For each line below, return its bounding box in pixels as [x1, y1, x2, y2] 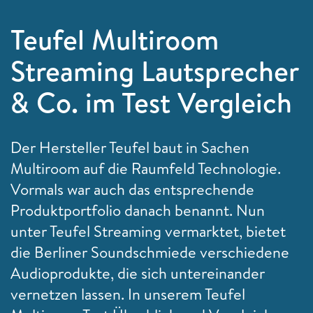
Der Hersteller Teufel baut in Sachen [10, 136, 249, 158]
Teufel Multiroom [10, 20, 219, 59]
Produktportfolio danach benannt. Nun [10, 199, 265, 221]
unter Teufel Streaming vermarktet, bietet [10, 220, 286, 242]
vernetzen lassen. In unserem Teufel [10, 283, 245, 305]
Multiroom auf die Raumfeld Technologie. [10, 157, 281, 179]
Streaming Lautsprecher [10, 51, 298, 90]
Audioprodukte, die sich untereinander [10, 262, 265, 284]
